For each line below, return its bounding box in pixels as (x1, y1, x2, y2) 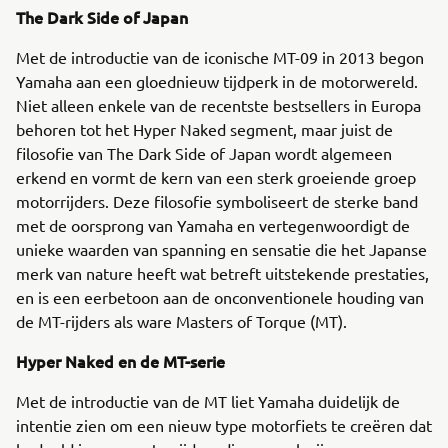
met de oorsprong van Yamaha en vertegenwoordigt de (16, 215, 410, 235)
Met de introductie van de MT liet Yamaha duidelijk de (16, 391, 400, 411)
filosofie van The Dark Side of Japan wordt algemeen (16, 143, 392, 163)
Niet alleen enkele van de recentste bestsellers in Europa (16, 95, 421, 115)
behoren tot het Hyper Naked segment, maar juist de (16, 119, 393, 139)
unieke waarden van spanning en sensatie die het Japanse (16, 239, 427, 259)
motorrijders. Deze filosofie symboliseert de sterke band (16, 191, 418, 211)
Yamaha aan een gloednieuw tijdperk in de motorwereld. (16, 71, 418, 91)
